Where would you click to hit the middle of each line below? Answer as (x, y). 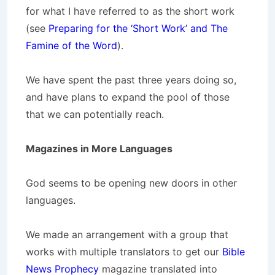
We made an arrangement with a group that (127, 234)
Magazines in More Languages (99, 149)
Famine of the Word (72, 45)
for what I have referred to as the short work (130, 11)
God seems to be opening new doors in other (131, 183)
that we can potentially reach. (95, 114)
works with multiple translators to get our (124, 252)
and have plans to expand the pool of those (128, 97)
